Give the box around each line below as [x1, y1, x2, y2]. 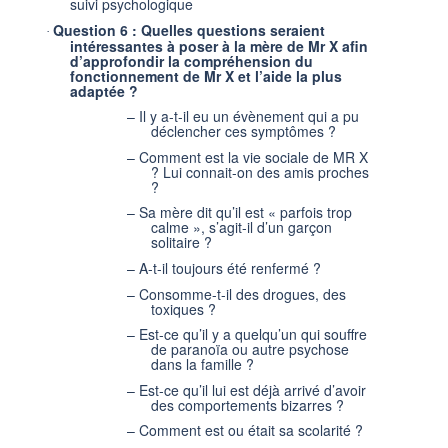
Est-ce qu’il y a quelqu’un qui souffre [139, 324, 367, 345]
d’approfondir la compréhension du [70, 50, 313, 71]
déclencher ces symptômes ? [151, 121, 336, 142]
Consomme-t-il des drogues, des [139, 283, 346, 304]
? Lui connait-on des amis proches [151, 161, 369, 182]
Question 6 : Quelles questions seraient [53, 19, 325, 40]
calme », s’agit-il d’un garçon [151, 217, 332, 238]
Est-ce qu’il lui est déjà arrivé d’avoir [139, 379, 366, 400]
